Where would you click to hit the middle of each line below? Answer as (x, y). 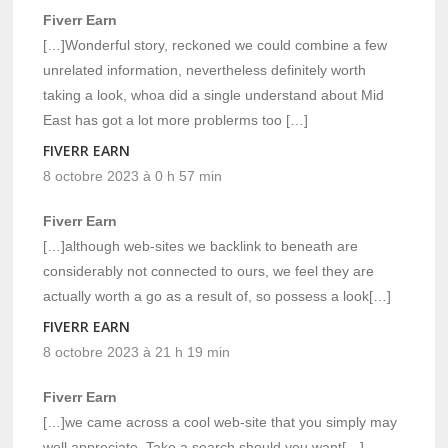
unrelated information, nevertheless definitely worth (205, 70)
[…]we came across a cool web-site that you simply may (220, 422)
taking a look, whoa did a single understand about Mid (214, 95)
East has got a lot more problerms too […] (176, 120)
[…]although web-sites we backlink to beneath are (201, 246)
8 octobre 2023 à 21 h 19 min (137, 352)
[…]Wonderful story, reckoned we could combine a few (215, 45)
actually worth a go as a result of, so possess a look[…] (217, 296)
